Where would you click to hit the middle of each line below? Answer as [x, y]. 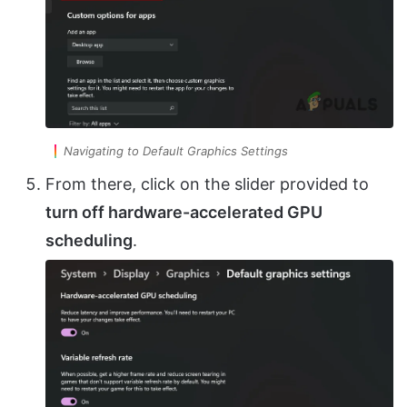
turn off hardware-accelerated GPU [184, 213]
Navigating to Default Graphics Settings [176, 151]
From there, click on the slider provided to [207, 184]
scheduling [89, 241]
